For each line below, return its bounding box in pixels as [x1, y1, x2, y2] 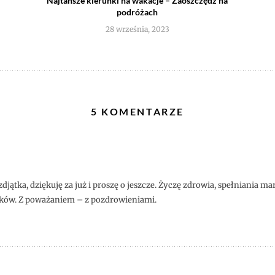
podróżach [117, 7, 158, 18]
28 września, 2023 [105, 25, 169, 34]
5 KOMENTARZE [91, 106, 184, 118]
